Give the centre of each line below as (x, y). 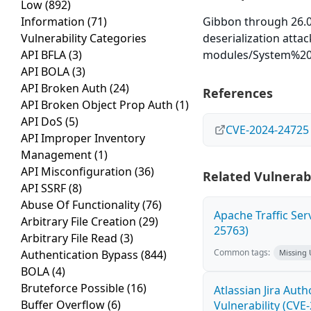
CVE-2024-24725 (268, 130)
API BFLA (45, 55)
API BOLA (47, 72)
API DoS (43, 122)
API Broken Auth (65, 89)
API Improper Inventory (83, 138)
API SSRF (45, 188)
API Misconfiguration (78, 172)
